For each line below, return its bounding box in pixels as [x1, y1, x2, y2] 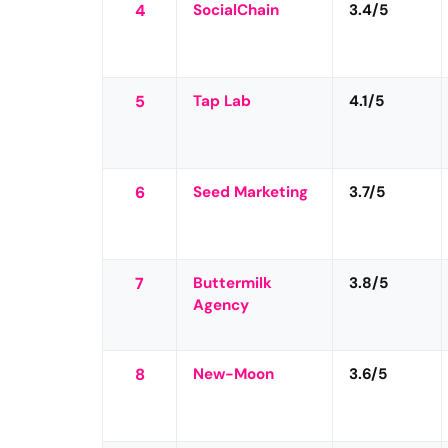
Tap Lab [193, 90, 252, 111]
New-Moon [193, 363, 275, 384]
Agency [193, 294, 250, 315]
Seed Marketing [193, 181, 309, 202]
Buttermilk [193, 272, 273, 293]
